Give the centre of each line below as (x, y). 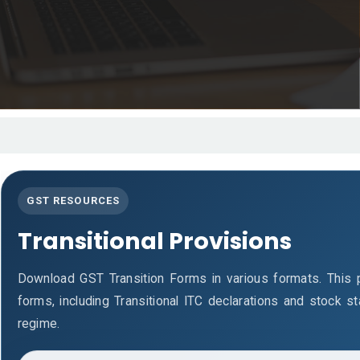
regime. (39, 323)
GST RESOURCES (73, 200)
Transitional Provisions (154, 241)
